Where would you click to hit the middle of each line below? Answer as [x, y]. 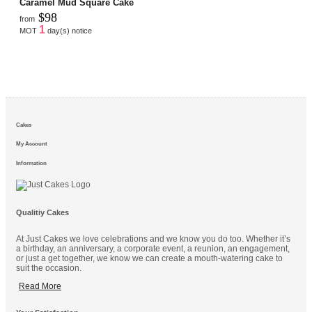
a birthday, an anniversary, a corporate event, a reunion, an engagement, [153, 248]
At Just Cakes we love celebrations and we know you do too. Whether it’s [153, 239]
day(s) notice [69, 31]
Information [31, 164]
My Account [32, 144]
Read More [40, 286]
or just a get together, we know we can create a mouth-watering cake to [149, 258]
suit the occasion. [49, 268]
